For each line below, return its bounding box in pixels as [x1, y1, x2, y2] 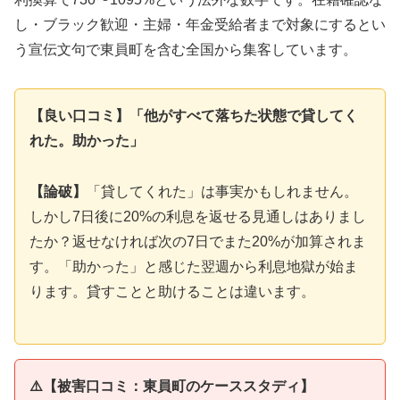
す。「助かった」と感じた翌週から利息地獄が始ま [29, 258, 358, 274]
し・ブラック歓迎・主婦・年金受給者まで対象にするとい [14, 17, 386, 33]
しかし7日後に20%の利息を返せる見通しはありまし [29, 208, 366, 224]
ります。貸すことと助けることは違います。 [29, 283, 315, 299]
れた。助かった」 [29, 132, 144, 148]
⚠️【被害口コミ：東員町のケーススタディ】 [29, 379, 314, 395]
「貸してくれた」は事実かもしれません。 [87, 183, 358, 199]
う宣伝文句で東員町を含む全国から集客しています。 [14, 42, 357, 58]
